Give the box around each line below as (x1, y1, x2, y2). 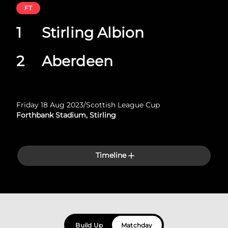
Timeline (95, 151, 127, 160)
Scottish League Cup (86, 100, 160, 109)
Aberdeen (42, 52, 113, 70)
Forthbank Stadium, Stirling (16, 110, 116, 120)
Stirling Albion (42, 24, 145, 41)
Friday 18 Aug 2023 (16, 100, 83, 109)
